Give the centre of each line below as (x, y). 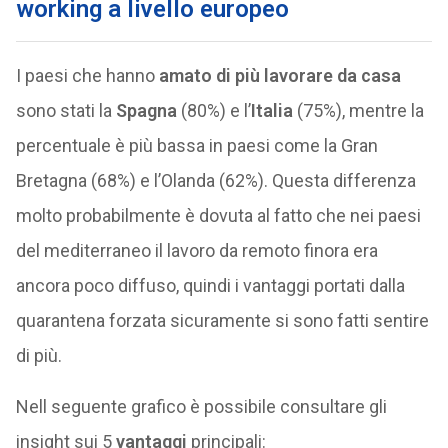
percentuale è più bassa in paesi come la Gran (196, 145)
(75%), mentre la (358, 110)
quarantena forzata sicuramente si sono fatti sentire (222, 320)
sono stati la (65, 110)
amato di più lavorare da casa (279, 75)
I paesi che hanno (87, 75)
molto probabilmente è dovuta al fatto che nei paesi (218, 215)
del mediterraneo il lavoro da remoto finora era (196, 250)
